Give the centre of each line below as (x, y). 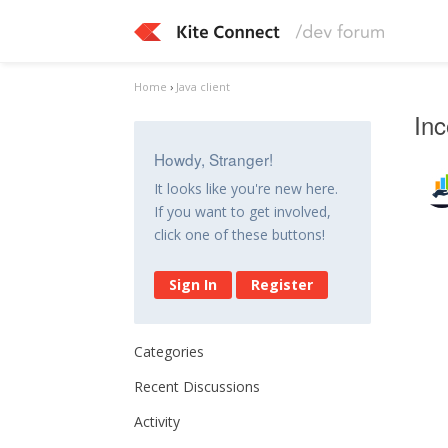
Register (282, 284)
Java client (203, 86)
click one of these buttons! (240, 234)
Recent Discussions (197, 386)
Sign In (193, 284)
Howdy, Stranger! (214, 159)
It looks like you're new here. (246, 188)
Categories (169, 351)
